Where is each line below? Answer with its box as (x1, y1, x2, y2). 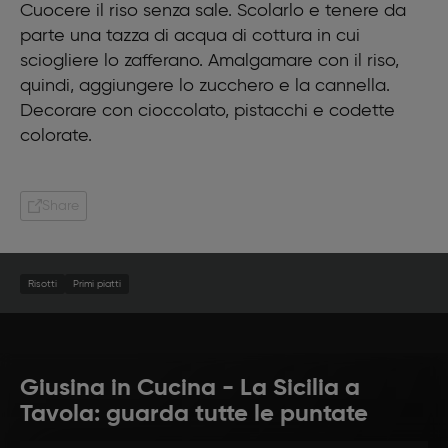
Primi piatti (73, 279, 121, 289)
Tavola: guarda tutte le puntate (20, 402, 368, 427)
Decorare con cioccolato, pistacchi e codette (20, 102, 395, 120)
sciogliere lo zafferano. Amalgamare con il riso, (20, 52, 399, 70)
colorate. (20, 127, 92, 145)
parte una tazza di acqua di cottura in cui (20, 27, 360, 45)
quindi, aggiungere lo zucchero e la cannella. (20, 77, 390, 95)
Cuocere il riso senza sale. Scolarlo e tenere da (20, 2, 406, 20)
